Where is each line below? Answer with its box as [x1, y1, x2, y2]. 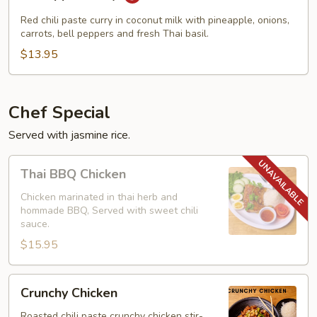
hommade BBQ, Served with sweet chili [21, 204, 198, 217]
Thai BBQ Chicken [21, 166, 126, 183]
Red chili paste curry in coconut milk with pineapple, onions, [21, 13, 289, 27]
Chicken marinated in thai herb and [21, 190, 178, 204]
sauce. [21, 217, 50, 231]
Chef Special [8, 101, 110, 124]
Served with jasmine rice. [8, 127, 130, 143]
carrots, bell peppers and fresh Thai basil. [21, 27, 209, 40]
